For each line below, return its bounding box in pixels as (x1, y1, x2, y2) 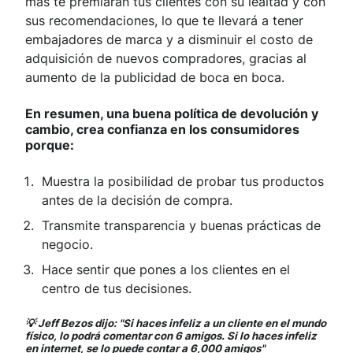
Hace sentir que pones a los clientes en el (42, 261, 290, 277)
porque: (25, 136, 74, 153)
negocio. (42, 236, 93, 252)
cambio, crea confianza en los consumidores (25, 121, 299, 137)
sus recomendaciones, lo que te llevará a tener (25, 12, 303, 28)
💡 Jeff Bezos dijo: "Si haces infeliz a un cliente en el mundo (25, 316, 326, 329)
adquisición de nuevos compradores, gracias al (25, 50, 307, 66)
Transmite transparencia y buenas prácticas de (42, 217, 321, 233)
